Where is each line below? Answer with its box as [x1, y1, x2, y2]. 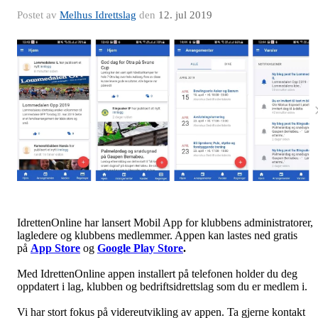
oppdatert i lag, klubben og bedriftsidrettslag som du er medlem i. [17, 280, 307, 293]
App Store [31, 242, 80, 255]
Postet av [17, 9, 60, 21]
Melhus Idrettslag [60, 9, 136, 21]
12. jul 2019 [158, 9, 212, 21]
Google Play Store [97, 242, 183, 255]
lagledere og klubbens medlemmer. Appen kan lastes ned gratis [17, 229, 297, 242]
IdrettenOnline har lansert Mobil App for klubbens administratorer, [17, 216, 313, 229]
